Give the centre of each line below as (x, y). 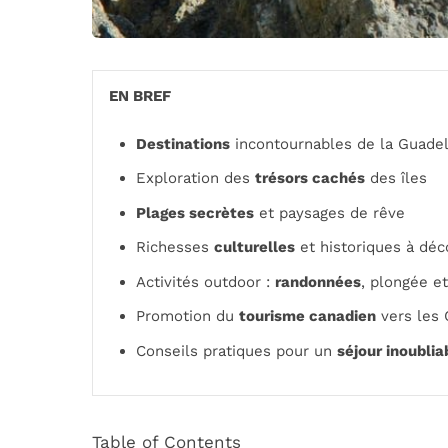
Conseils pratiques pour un (236, 350)
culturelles (254, 247)
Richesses (175, 247)
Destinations (183, 143)
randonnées (318, 281)
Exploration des (195, 178)
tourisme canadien (307, 316)
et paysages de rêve (329, 212)
